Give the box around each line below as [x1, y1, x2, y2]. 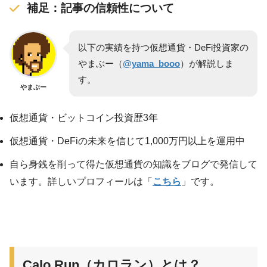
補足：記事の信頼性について [26, 2, 174, 15]
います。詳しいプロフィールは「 [10, 176, 153, 187]
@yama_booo [123, 58, 180, 69]
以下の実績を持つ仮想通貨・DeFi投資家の [78, 42, 249, 53]
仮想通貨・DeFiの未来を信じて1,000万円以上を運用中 [10, 136, 245, 147]
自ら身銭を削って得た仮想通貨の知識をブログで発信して [10, 159, 257, 170]
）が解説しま [180, 58, 234, 69]
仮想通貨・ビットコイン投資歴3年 [10, 113, 158, 123]
